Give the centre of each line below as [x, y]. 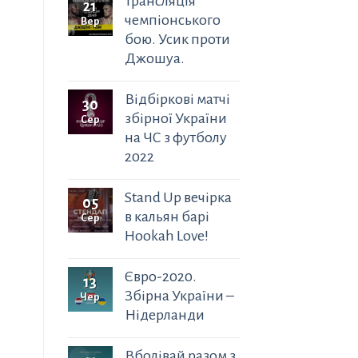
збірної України [175, 118]
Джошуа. [154, 58]
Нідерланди [164, 314]
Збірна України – [179, 295]
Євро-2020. [160, 276]
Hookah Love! [166, 235]
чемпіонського [172, 20]
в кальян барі [167, 216]
